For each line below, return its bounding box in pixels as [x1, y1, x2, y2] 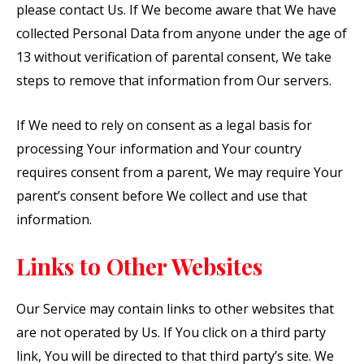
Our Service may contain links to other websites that [16, 300, 334, 318]
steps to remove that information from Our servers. [16, 71, 331, 89]
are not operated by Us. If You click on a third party [16, 323, 326, 342]
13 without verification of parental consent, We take [16, 47, 331, 66]
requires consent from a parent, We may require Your [16, 162, 343, 181]
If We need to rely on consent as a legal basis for [16, 115, 312, 134]
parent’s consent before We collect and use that [16, 186, 307, 205]
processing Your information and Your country [16, 139, 301, 158]
